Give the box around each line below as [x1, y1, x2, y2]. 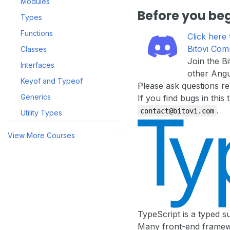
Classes [21, 45, 47, 53]
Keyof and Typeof [21, 76, 83, 85]
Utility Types [21, 108, 62, 117]
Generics [21, 92, 51, 101]
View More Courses [8, 131, 75, 140]
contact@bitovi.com [140, 107, 214, 115]
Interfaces [21, 61, 54, 69]
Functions [21, 29, 53, 37]
